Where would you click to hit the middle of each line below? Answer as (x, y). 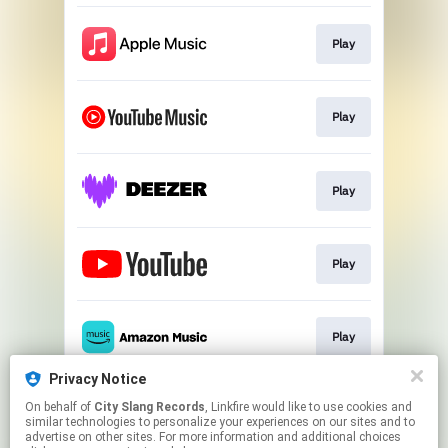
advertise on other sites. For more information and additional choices (213, 437)
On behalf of (59, 407)
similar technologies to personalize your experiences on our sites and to (220, 422)
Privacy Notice (97, 379)
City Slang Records (149, 407)
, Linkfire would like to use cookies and (228, 407)
